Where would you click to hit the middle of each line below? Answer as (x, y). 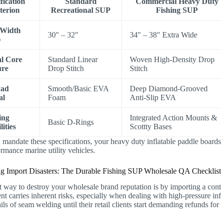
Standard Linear (73, 59)
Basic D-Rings (71, 122)
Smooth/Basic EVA (79, 88)
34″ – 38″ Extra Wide (164, 35)
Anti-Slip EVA (153, 97)
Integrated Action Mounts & (174, 117)
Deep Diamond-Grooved (169, 88)
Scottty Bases (151, 126)
